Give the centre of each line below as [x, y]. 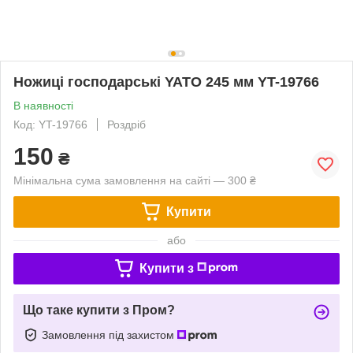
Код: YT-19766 [50, 124]
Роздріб [126, 124]
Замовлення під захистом [110, 334]
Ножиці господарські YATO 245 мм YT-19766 [166, 82]
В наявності [43, 105]
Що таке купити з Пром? [99, 310]
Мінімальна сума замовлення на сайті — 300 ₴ [135, 180]
